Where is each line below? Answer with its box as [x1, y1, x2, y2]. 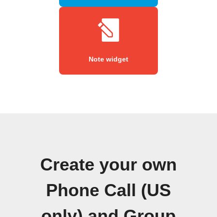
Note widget [89, 55, 128, 63]
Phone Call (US [46, 180, 171, 200]
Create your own [40, 155, 177, 174]
